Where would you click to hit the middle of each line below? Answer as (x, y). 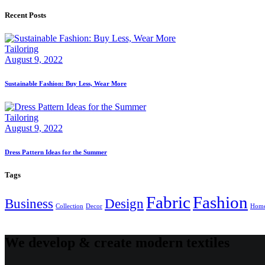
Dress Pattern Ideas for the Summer (56, 152)
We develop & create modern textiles (117, 243)
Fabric (168, 203)
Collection (70, 206)
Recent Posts (25, 15)
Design (124, 204)
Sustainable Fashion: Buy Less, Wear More (66, 84)
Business (29, 204)
